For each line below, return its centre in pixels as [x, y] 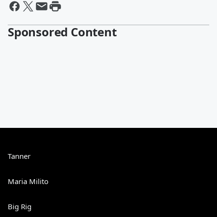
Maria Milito [28, 181]
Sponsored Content [62, 32]
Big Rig [20, 206]
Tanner [19, 156]
